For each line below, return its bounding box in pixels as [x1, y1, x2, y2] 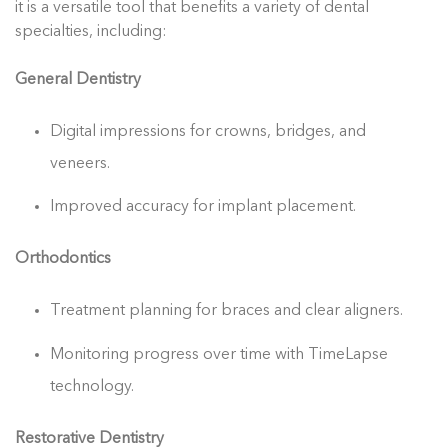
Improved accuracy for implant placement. [50, 199, 357, 216]
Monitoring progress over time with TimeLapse [50, 346, 389, 363]
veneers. [50, 156, 111, 173]
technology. [50, 378, 135, 395]
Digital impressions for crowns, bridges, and [50, 124, 367, 141]
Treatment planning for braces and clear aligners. [50, 303, 404, 320]
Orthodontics [15, 251, 111, 268]
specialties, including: [15, 24, 167, 41]
